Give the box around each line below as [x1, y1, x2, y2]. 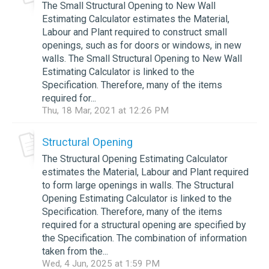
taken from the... [42, 245, 108, 257]
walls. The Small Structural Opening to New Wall [42, 52, 242, 64]
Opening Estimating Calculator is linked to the [42, 192, 232, 204]
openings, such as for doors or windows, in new [42, 39, 241, 51]
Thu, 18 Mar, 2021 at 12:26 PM [42, 104, 169, 116]
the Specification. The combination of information [42, 232, 247, 244]
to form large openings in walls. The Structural [42, 179, 234, 191]
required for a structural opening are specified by [42, 219, 246, 231]
